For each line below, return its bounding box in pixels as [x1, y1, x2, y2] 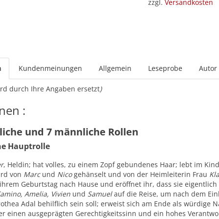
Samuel [88, 189, 112, 198]
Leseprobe [148, 64, 183, 73]
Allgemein [99, 64, 132, 73]
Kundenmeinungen [19, 64, 83, 73]
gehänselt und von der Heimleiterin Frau [72, 170, 210, 179]
